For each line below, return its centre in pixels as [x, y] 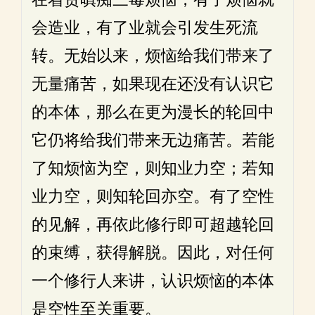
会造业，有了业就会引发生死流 [145, 28]
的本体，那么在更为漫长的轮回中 [153, 112]
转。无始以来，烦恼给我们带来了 [153, 56]
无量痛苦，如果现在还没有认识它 [153, 84]
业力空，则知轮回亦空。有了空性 [153, 197]
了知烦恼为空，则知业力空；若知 [153, 168]
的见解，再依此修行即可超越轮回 [153, 225]
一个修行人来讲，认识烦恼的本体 [153, 281]
